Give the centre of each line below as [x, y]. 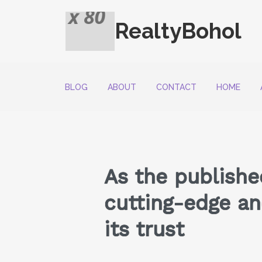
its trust [144, 230]
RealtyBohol [178, 31]
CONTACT [176, 87]
